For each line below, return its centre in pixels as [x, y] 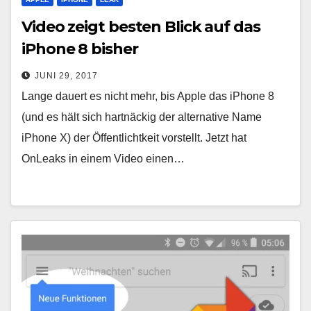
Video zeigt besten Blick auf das [141, 27]
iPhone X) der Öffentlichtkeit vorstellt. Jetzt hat [134, 138]
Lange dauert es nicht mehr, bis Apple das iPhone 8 [148, 96]
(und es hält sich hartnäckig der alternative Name [142, 117]
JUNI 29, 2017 [66, 76]
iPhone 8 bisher [80, 49]
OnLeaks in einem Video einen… [103, 159]
